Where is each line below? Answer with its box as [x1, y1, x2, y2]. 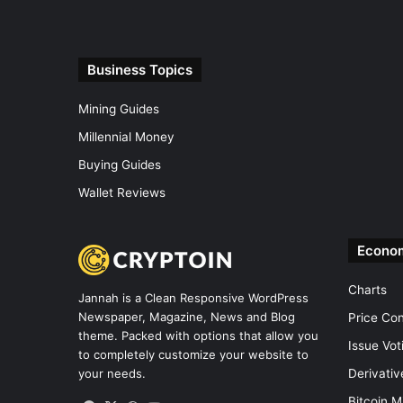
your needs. [78, 366, 146, 381]
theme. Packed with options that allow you [78, 328, 318, 344]
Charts [348, 282, 387, 297]
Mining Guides [78, 102, 159, 116]
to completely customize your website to [78, 347, 309, 363]
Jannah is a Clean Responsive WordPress [78, 291, 309, 306]
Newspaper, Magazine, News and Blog [78, 309, 295, 325]
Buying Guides [78, 157, 161, 172]
